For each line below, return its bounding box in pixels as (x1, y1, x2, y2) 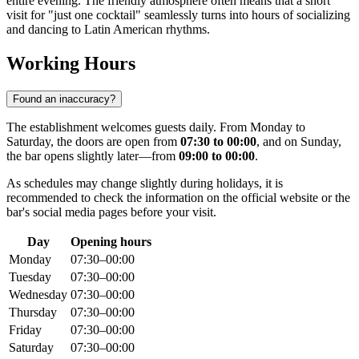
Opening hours (71, 235, 151, 249)
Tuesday (9, 270, 51, 284)
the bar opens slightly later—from (6, 149, 179, 163)
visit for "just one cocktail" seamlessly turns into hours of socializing (6, 8, 350, 22)
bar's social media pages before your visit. (6, 205, 216, 220)
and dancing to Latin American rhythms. (6, 22, 210, 37)
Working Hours (6, 53, 135, 75)
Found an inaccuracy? (13, 93, 115, 106)
